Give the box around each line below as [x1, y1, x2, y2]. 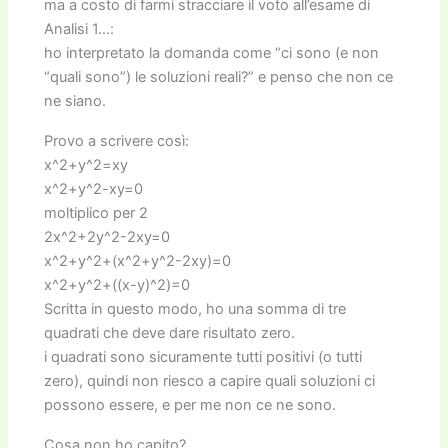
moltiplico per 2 [44, 203, 149, 222]
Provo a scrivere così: [44, 131, 190, 150]
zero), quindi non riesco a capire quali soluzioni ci [44, 371, 376, 390]
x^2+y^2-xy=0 [44, 179, 144, 198]
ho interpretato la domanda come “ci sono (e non [44, 43, 380, 62]
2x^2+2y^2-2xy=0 [44, 227, 171, 246]
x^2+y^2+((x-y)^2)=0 [44, 275, 191, 294]
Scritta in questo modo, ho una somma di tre [44, 299, 347, 318]
